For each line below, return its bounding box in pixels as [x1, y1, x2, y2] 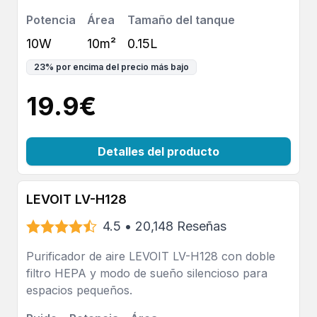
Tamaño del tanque [127, 13, 235, 27]
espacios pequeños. [26, 283, 132, 297]
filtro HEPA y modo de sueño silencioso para [26, 266, 267, 280]
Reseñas [177, 219, 226, 234]
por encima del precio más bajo [56, 62, 189, 72]
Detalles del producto [98, 144, 219, 158]
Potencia [26, 13, 76, 27]
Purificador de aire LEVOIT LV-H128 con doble [26, 249, 275, 263]
